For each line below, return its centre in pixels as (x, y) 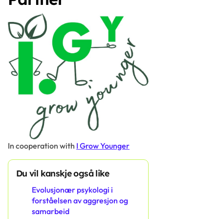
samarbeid (51, 211)
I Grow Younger (103, 146)
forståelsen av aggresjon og (80, 201)
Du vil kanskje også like (63, 173)
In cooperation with (42, 146)
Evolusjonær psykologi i (72, 190)
